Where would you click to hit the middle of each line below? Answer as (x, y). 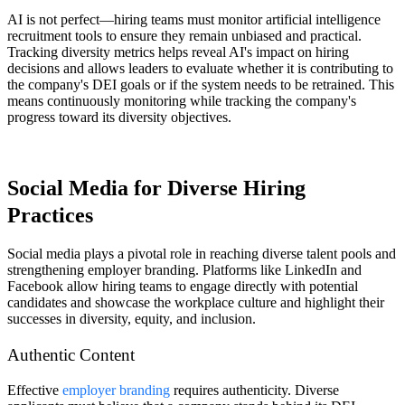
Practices (50, 215)
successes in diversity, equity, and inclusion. (132, 319)
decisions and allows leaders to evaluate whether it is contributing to (200, 68)
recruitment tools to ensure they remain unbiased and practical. (184, 35)
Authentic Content (71, 355)
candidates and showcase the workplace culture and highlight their (196, 303)
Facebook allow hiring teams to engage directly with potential (183, 287)
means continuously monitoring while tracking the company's (182, 100)
